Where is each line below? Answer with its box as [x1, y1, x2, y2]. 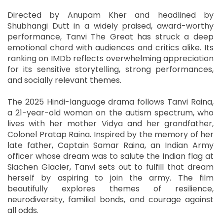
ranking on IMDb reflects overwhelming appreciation [7, 52, 214, 64]
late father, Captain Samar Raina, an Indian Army [7, 139, 214, 151]
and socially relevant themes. [7, 74, 121, 86]
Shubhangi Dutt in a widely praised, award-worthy [7, 20, 214, 32]
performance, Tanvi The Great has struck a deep [7, 31, 214, 42]
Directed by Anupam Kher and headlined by [7, 9, 214, 21]
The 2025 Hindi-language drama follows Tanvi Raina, [7, 96, 214, 108]
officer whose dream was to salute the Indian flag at [7, 150, 214, 162]
